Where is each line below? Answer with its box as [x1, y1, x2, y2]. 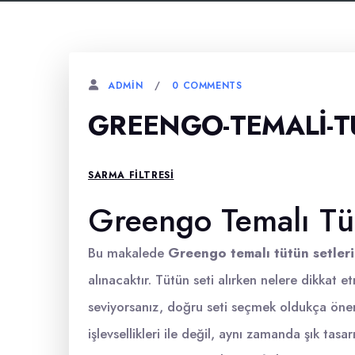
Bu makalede [88, 243, 168, 262]
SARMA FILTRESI [88, 168, 174, 182]
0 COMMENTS [172, 78, 242, 93]
